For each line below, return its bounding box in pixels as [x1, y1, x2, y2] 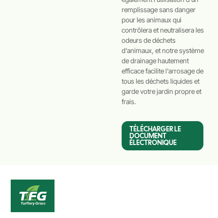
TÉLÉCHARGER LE [129, 124, 182, 133]
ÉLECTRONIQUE [129, 138, 177, 147]
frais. [122, 97, 136, 106]
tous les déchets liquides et [122, 76, 200, 85]
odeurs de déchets [122, 36, 176, 44]
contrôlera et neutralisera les [122, 25, 204, 34]
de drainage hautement [122, 56, 189, 65]
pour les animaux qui [122, 15, 182, 24]
